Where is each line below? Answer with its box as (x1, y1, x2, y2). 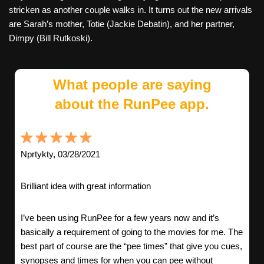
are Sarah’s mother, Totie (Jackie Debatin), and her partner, (9, 18, 235, 29)
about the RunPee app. (55, 95, 209, 112)
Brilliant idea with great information (21, 180, 151, 191)
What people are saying (52, 76, 212, 93)
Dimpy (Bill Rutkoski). (9, 32, 93, 43)
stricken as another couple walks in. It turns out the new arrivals (9, 4, 252, 15)
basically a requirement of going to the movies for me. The (21, 226, 243, 237)
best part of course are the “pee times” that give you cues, (21, 240, 242, 251)
